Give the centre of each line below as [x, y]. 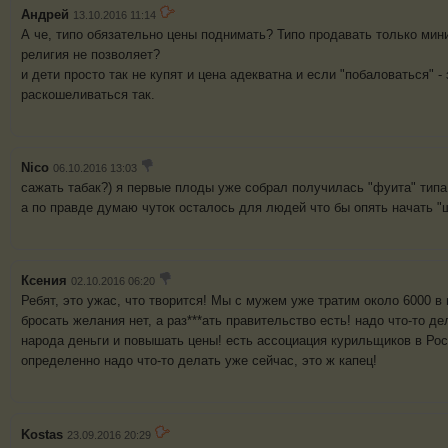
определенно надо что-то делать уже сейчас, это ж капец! [199, 361]
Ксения [44, 281]
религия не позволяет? [90, 55]
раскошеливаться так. [88, 95]
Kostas [42, 435]
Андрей [45, 15]
